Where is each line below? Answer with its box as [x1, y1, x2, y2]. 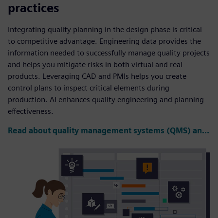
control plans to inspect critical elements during [8, 83, 169, 92]
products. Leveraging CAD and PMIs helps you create [8, 71, 186, 81]
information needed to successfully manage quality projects [8, 48, 210, 57]
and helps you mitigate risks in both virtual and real [8, 59, 182, 69]
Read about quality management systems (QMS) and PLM [202, 126, 209, 135]
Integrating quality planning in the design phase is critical [8, 24, 202, 34]
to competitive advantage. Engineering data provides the [8, 36, 201, 46]
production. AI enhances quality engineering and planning [8, 94, 204, 104]
